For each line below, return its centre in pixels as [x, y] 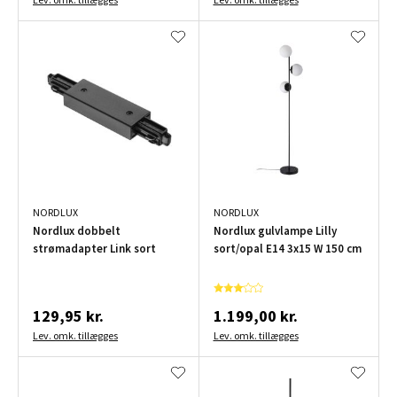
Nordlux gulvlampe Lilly [275, 231]
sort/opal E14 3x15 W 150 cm [287, 249]
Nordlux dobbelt [77, 231]
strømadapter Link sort [94, 249]
